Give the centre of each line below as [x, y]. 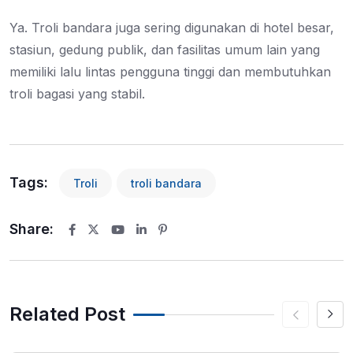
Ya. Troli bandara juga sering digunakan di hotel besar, [172, 28]
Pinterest [186, 240]
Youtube [139, 240]
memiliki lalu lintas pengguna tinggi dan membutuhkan [170, 72]
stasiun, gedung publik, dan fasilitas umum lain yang [165, 50]
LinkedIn [163, 240]
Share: [32, 229]
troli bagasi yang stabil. [77, 94]
